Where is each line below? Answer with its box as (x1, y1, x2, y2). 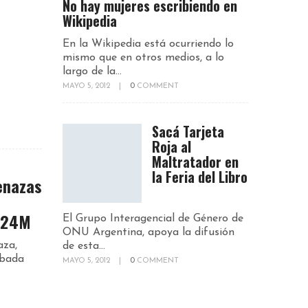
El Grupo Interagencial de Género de (63, 212, 243, 224)
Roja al (152, 135, 191, 157)
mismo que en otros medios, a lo (63, 52, 224, 63)
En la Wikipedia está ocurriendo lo (63, 38, 234, 49)
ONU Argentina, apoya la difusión (63, 226, 234, 238)
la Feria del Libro (152, 166, 247, 187)
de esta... (63, 240, 105, 252)
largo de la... (63, 65, 122, 77)
